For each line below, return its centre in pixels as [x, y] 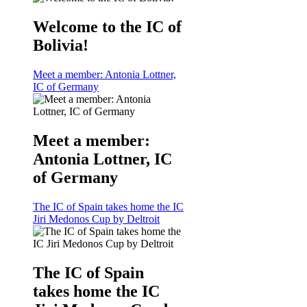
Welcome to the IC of [107, 27]
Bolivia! [61, 46]
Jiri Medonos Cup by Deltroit [96, 219]
